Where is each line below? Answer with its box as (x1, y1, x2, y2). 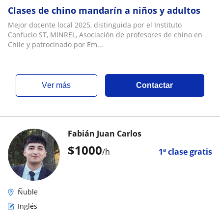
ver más (47, 81, 71, 89)
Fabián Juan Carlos (68, 128, 141, 139)
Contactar (136, 81, 173, 89)
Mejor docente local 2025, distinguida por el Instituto (8, 20, 182, 29)
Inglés (18, 201, 37, 211)
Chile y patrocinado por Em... (8, 40, 103, 49)
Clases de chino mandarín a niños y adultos (8, 4, 200, 16)
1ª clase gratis (159, 146, 212, 157)
